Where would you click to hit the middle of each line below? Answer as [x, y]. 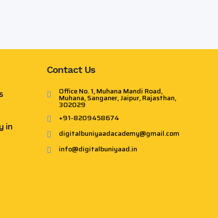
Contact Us [71, 70]
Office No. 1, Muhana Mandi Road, [111, 91]
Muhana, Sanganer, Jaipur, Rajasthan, [118, 98]
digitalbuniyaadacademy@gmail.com [119, 133]
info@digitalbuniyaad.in [98, 149]
